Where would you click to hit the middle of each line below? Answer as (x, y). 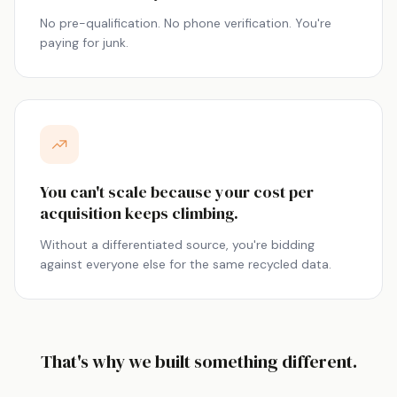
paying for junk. (84, 43)
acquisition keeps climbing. (139, 213)
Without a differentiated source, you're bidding (177, 245)
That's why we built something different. (198, 362)
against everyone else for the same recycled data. (186, 264)
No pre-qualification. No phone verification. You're (186, 23)
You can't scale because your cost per (177, 192)
